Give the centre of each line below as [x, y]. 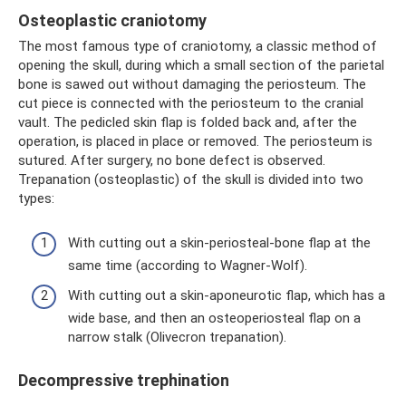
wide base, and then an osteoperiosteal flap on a [214, 319]
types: [36, 199]
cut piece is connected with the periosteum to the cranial [191, 104]
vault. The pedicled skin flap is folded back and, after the [188, 123]
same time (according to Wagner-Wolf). [188, 265]
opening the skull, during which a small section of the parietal [201, 66]
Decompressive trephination [124, 381]
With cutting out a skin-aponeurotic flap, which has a [227, 296]
